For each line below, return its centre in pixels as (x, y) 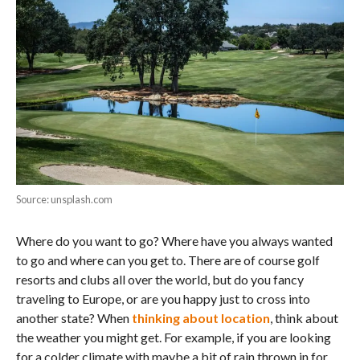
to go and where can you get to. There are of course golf (168, 260)
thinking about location (200, 317)
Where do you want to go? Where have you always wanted (174, 240)
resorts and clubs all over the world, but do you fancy (160, 279)
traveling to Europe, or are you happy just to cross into (163, 298)
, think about (304, 317)
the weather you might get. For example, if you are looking (173, 337)
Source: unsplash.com (64, 199)
